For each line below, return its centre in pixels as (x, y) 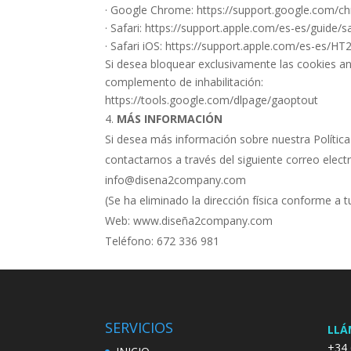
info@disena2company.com (176, 180)
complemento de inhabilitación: (185, 82)
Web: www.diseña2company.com (189, 221)
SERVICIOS (139, 327)
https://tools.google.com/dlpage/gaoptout (212, 100)
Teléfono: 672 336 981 (163, 241)
